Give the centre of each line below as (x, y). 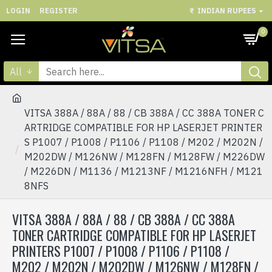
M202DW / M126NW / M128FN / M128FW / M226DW (144, 157)
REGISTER (59, 10)
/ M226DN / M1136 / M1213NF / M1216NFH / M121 (144, 171)
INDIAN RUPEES (227, 10)
